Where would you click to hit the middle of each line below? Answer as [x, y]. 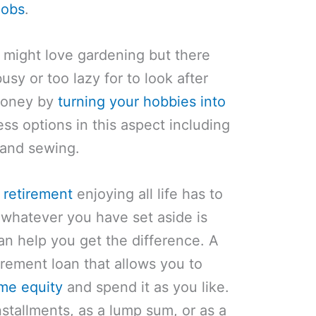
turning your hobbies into [142, 102]
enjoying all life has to [148, 194]
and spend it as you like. [146, 287]
